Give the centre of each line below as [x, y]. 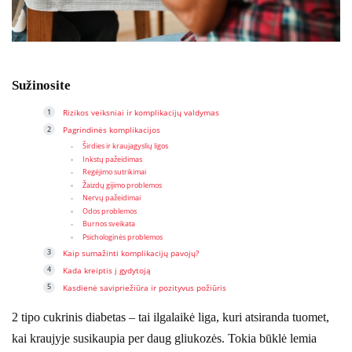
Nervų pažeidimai [112, 198]
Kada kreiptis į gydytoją [107, 270]
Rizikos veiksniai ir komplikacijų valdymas [141, 113]
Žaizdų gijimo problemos [122, 185]
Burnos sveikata [109, 224]
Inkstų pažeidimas [112, 159]
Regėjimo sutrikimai [114, 172]
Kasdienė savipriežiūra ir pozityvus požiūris [145, 287]
